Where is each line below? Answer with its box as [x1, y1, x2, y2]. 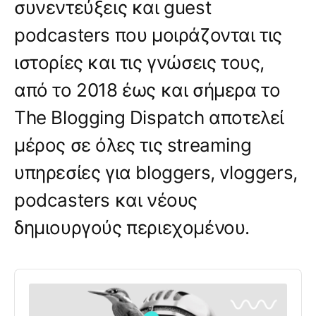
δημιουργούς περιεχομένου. [14, 216, 250, 238]
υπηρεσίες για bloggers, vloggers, [14, 161, 298, 183]
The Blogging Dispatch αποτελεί [14, 106, 284, 128]
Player [14, 281, 46, 296]
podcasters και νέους [14, 188, 197, 211]
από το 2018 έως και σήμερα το [14, 78, 281, 101]
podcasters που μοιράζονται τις [14, 23, 283, 46]
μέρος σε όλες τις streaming [14, 133, 252, 156]
